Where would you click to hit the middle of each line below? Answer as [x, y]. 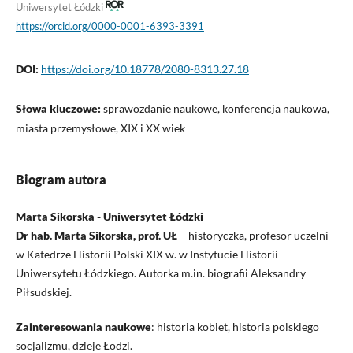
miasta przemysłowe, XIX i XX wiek [100, 128]
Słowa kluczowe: [59, 108]
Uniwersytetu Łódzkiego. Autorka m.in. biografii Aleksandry [160, 273]
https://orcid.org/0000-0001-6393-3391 [110, 26]
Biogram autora [61, 179]
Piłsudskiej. [43, 292]
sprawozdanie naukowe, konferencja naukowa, [216, 108]
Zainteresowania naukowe [83, 326]
